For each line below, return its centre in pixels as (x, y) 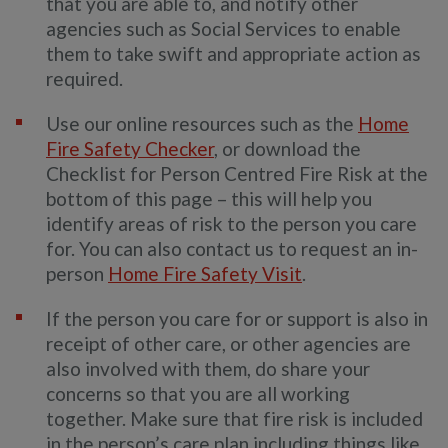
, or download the (287, 149)
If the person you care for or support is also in (237, 319)
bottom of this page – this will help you (209, 199)
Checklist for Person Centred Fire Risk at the (237, 174)
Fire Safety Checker (130, 149)
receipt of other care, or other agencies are (228, 344)
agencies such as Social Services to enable (223, 29)
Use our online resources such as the (202, 124)
